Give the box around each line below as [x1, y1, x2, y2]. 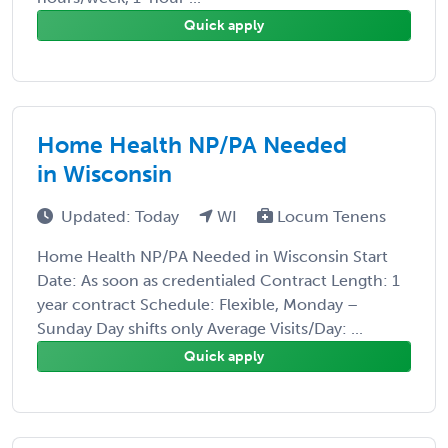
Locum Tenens [273, 206, 386, 226]
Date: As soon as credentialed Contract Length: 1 [37, 270, 400, 290]
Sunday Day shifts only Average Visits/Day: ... [37, 318, 363, 338]
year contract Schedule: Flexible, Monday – [37, 294, 358, 314]
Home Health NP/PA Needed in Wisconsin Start [37, 246, 388, 266]
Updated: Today [61, 206, 183, 226]
